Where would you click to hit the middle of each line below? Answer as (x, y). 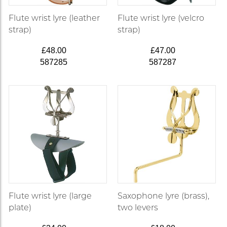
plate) (20, 207)
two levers (138, 207)
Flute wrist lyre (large (50, 196)
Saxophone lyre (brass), (163, 196)
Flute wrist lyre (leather (54, 18)
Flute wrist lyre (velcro (161, 18)
